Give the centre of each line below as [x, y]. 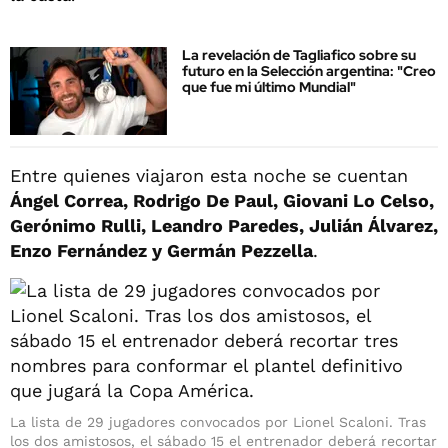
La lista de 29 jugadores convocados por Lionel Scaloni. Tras [218, 421]
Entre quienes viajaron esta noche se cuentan [209, 175]
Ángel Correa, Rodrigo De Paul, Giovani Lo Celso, [222, 200]
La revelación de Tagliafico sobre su [299, 55]
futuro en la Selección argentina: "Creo [309, 71]
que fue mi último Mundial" [269, 87]
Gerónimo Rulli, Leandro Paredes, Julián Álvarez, [224, 225]
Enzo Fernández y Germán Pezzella [161, 250]
